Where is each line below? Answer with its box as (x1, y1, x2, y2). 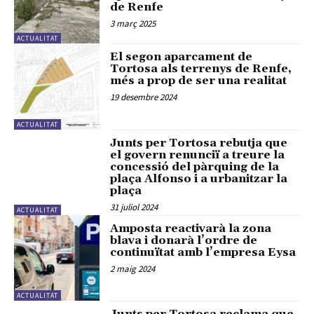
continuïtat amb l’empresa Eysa (110, 245, 296, 259)
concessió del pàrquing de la (110, 159, 280, 174)
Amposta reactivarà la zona (110, 221, 272, 235)
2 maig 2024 (110, 263, 156, 275)
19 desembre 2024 (110, 91, 177, 104)
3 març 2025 (110, 17, 156, 29)
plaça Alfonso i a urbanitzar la (110, 171, 288, 186)
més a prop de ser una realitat (110, 74, 287, 88)
